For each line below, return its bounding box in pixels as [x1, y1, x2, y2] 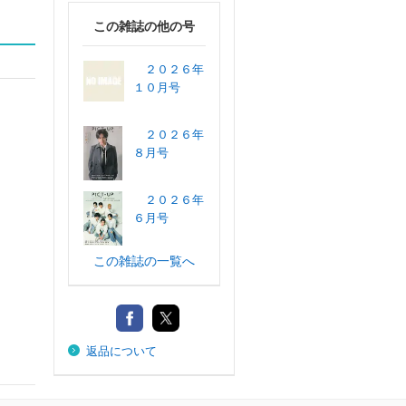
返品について [85, 344, 157, 358]
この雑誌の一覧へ [92, 254, 195, 268]
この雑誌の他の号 [92, 19, 195, 34]
